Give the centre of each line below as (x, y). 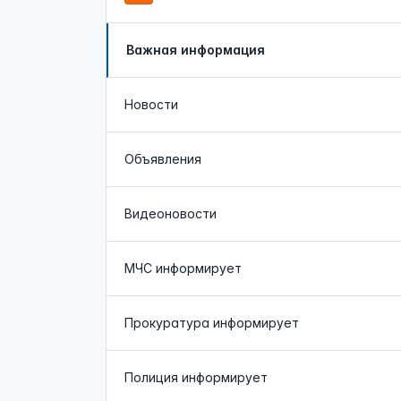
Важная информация (196, 50)
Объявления (163, 159)
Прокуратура (169, 323)
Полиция (153, 377)
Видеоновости (171, 213)
